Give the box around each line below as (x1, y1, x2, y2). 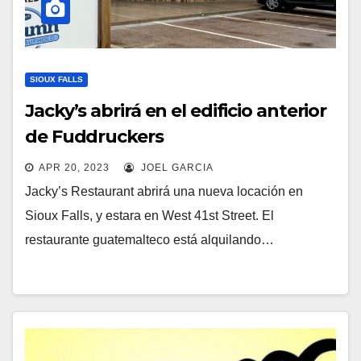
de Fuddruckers (25, 125, 164, 147)
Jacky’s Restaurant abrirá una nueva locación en (25, 184, 303, 198)
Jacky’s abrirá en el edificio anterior (25, 99, 327, 122)
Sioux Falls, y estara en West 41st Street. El (25, 208, 274, 222)
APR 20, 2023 (39, 161, 110, 173)
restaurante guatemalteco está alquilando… (25, 232, 274, 247)
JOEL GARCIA (138, 161, 214, 173)
